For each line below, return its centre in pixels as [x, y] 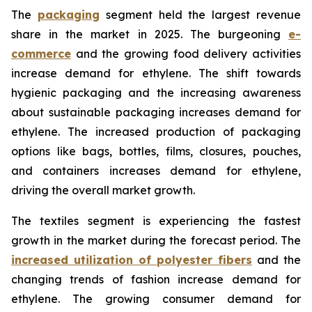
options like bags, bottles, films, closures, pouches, [156, 151]
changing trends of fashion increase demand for [156, 279]
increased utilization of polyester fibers [132, 259]
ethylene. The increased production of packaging [156, 131]
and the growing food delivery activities [186, 53]
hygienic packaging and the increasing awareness [156, 92]
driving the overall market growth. [103, 190]
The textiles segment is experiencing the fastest [156, 220]
